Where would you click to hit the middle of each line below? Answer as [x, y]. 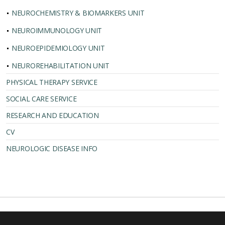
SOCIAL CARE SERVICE [41, 99]
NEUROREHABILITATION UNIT [61, 66]
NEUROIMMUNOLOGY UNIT [57, 30]
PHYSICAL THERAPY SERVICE [52, 82]
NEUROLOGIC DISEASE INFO [52, 148]
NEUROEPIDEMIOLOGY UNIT [58, 48]
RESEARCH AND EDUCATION [52, 115]
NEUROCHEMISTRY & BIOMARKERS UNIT [78, 13]
